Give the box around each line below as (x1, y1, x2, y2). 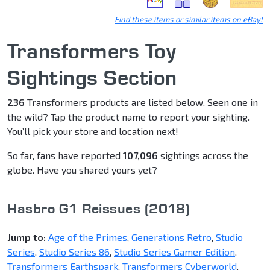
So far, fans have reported (7, 149, 123, 162)
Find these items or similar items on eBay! (115, 14, 263, 25)
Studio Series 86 (39, 246, 110, 258)
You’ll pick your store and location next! (7, 125, 178, 137)
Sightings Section (7, 64, 177, 91)
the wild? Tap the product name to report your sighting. (7, 111, 250, 123)
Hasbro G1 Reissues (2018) (7, 199, 190, 218)
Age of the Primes (48, 231, 127, 243)
